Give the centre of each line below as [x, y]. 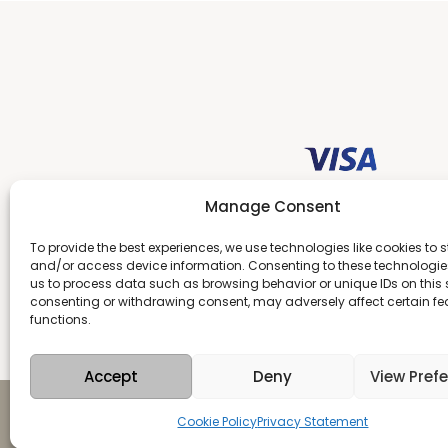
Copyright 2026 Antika [101, 419]
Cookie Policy [217, 421]
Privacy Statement [313, 421]
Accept [110, 376]
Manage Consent [272, 206]
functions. [60, 319]
